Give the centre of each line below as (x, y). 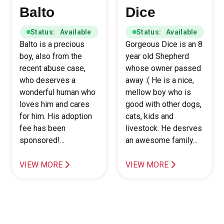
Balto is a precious (52, 44)
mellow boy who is (158, 92)
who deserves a (47, 80)
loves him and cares (54, 104)
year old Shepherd (157, 56)
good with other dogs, (163, 104)
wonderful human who (57, 92)
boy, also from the (51, 56)
